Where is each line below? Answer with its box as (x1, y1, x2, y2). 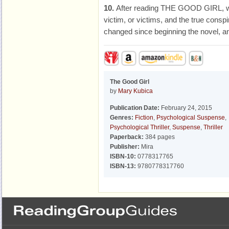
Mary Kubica (118, 87, 153, 95)
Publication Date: (110, 104, 159, 111)
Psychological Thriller (110, 124, 169, 131)
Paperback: (110, 133, 144, 141)
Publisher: (110, 143, 140, 150)
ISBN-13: (110, 163, 136, 170)
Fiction (135, 114, 153, 121)
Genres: (110, 114, 133, 121)
